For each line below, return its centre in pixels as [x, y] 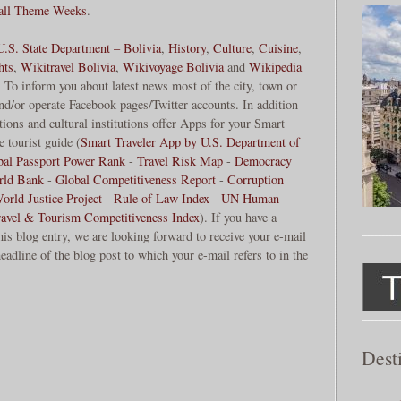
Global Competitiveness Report [136, 180]
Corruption [256, 180]
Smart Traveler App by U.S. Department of [190, 142]
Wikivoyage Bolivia [173, 67]
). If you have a [238, 218]
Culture [232, 48]
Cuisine [278, 48]
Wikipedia [275, 67]
